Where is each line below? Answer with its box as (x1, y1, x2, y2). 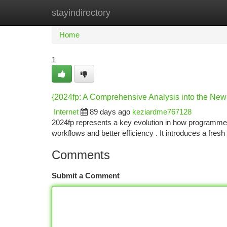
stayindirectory (52, 8, 110, 18)
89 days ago (90, 107, 130, 116)
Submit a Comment (52, 171, 120, 180)
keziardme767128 (132, 107, 192, 116)
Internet (54, 107, 79, 116)
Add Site (175, 8, 203, 17)
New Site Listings (102, 8, 160, 17)
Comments (52, 148, 110, 162)
